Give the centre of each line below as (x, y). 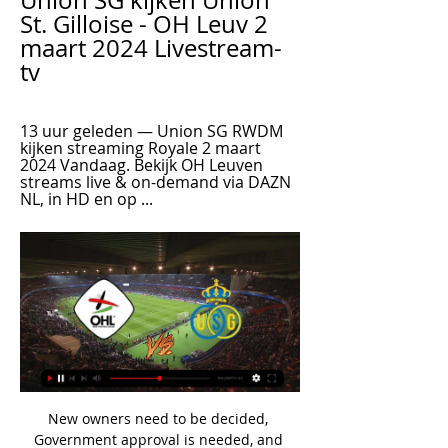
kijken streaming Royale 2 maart (140, 148)
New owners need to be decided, (158, 418)
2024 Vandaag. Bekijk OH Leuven (141, 165)
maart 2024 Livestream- (151, 48)
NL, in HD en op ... (86, 199)
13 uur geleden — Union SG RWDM (151, 131)
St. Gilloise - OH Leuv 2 (144, 24)
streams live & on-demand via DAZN (155, 182)
